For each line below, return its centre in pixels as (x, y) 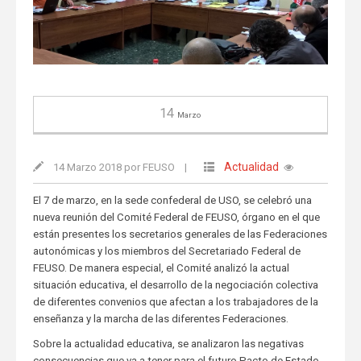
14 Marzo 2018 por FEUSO (114, 167)
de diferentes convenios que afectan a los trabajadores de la (175, 301)
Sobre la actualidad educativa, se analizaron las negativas (168, 343)
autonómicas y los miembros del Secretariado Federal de (166, 251)
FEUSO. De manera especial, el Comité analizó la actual (161, 268)
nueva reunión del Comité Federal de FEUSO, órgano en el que (176, 217)
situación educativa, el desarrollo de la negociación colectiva (175, 284)
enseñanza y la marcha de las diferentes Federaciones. (160, 318)
